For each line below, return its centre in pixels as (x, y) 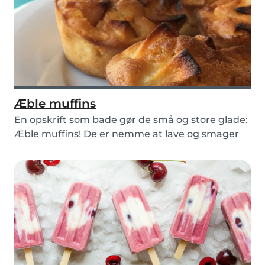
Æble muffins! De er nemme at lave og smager (127, 134)
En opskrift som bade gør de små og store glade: (131, 120)
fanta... (31, 148)
